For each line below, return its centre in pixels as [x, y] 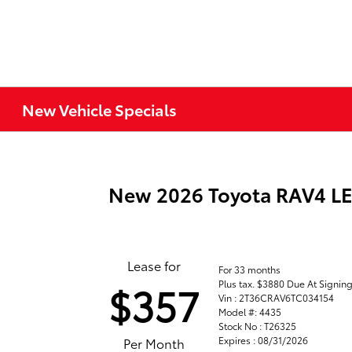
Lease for [154, 265]
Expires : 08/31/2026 [264, 339]
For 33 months [250, 269]
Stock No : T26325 [258, 325]
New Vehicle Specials [100, 109]
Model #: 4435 [250, 311]
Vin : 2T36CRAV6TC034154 [277, 297]
